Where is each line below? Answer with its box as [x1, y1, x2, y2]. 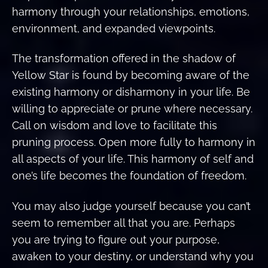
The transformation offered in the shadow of [12, 52, 236, 65]
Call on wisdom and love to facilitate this [12, 119, 217, 132]
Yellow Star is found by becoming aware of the [12, 69, 249, 82]
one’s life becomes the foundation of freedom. [12, 169, 246, 182]
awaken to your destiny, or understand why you [12, 249, 254, 263]
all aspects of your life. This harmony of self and [12, 153, 254, 166]
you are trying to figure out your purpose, [12, 233, 220, 246]
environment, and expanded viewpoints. [12, 22, 215, 35]
